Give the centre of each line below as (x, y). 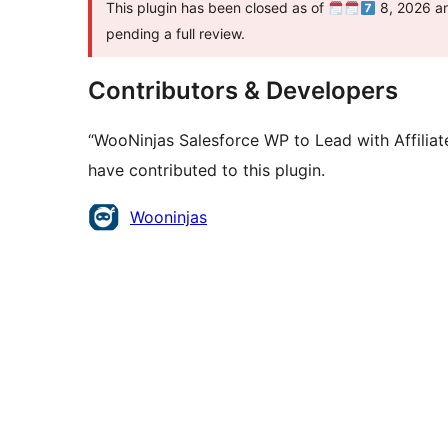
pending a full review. (175, 34)
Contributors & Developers (243, 91)
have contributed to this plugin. (206, 170)
